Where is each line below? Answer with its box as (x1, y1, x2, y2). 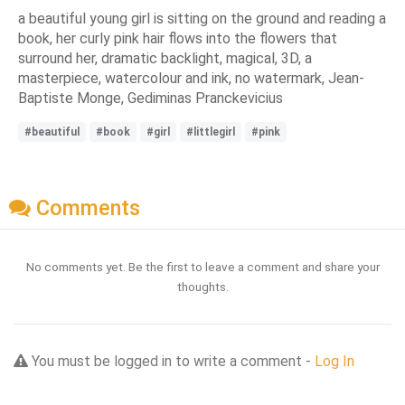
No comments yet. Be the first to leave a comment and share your (25, 259, 380, 275)
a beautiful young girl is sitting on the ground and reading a (18, 9, 386, 27)
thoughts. (176, 279, 229, 295)
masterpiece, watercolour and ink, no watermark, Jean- (18, 69, 364, 87)
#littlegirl (186, 125, 235, 138)
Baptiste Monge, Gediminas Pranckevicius (18, 89, 283, 107)
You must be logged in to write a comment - (28, 353, 315, 371)
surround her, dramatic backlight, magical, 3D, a (18, 49, 312, 67)
